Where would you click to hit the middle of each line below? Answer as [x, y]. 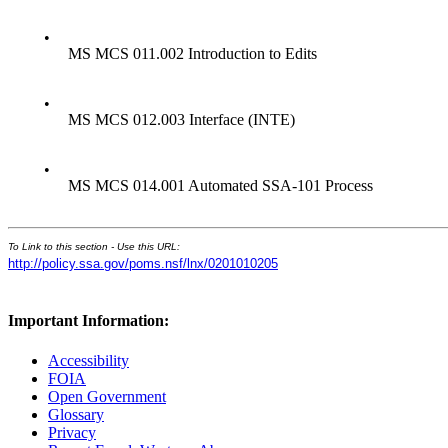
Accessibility [88, 360]
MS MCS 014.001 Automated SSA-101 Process [220, 185]
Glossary [76, 414]
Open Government [107, 396]
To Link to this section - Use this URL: [94, 246]
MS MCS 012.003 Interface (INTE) [181, 119]
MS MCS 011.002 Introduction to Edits [192, 53]
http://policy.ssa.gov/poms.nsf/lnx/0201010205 [143, 263]
